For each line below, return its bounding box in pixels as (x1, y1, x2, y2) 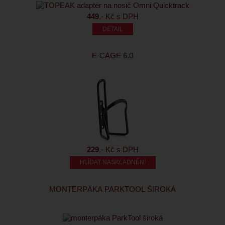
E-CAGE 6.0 (92, 51, 133, 60)
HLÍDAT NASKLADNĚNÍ (79, 159, 146, 166)
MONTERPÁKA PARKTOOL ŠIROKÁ (49, 185, 176, 194)
